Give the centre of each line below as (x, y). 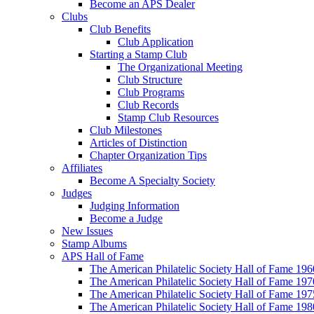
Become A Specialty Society (152, 180)
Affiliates (82, 168)
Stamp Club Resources (168, 117)
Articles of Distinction (138, 143)
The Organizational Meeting (180, 67)
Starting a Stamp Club (138, 54)
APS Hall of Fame (103, 256)
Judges (77, 193)
